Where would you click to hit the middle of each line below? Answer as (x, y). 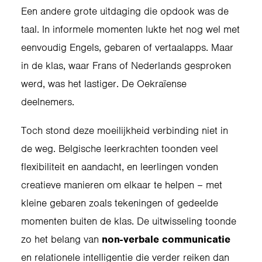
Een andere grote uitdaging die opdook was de (125, 11)
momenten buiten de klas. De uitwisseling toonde (129, 221)
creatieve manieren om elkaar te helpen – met (122, 185)
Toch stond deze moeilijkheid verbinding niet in (125, 130)
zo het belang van (61, 239)
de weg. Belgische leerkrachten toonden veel (120, 149)
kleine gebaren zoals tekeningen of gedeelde (120, 203)
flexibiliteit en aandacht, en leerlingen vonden (120, 167)
